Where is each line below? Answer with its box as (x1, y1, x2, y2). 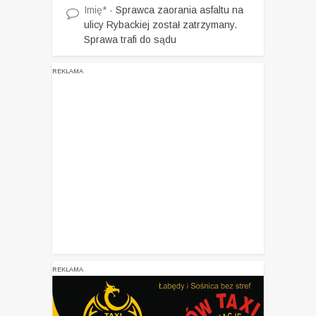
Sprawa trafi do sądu (84, 34, 176, 46)
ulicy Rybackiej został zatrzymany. (84, 19, 237, 31)
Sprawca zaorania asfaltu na (116, 4, 243, 16)
